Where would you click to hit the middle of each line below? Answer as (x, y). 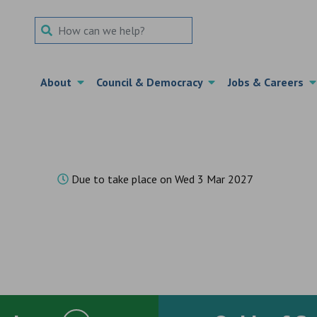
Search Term (63, 25)
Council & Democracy (152, 82)
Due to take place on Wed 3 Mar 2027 (161, 179)
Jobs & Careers (268, 82)
